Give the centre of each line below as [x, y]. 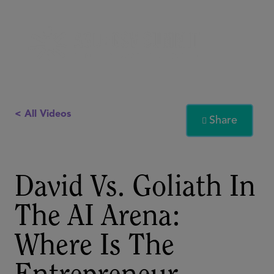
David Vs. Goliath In [135, 188]
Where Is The [94, 247]
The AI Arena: [97, 218]
